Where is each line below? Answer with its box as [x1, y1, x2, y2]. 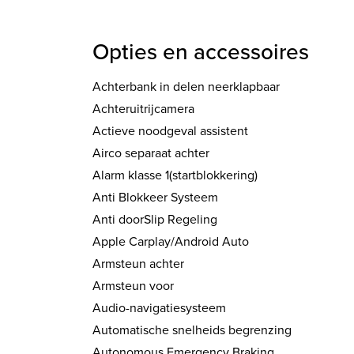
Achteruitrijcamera [92, 100, 194, 119]
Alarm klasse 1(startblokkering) [92, 166, 258, 185]
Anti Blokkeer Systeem [92, 188, 218, 207]
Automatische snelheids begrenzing [92, 321, 292, 340]
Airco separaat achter [92, 144, 209, 163]
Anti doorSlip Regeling [92, 210, 217, 229]
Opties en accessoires [92, 36, 309, 69]
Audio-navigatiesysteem [92, 299, 226, 318]
